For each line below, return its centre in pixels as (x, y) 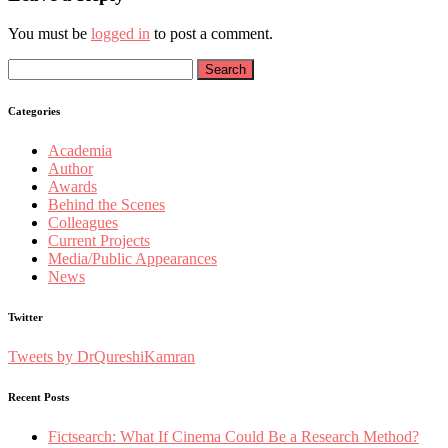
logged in (120, 33)
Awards (72, 186)
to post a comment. (211, 33)
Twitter (25, 316)
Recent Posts (38, 396)
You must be (49, 33)
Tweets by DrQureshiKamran (101, 356)
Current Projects (99, 240)
